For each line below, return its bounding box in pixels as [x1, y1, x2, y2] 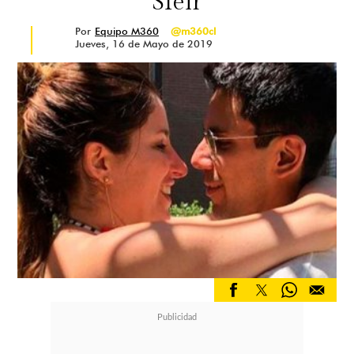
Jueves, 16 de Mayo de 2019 [75, 37, 213, 50]
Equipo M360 [95, 24, 159, 37]
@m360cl [171, 24, 216, 37]
